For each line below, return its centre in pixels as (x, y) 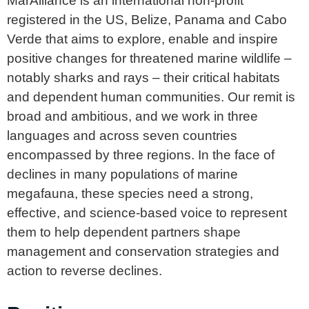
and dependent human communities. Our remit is (151, 97)
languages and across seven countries (122, 136)
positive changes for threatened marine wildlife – (149, 59)
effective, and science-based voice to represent (147, 213)
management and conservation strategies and (143, 252)
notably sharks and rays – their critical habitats (143, 78)
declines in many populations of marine (122, 175)
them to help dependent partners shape (124, 232)
